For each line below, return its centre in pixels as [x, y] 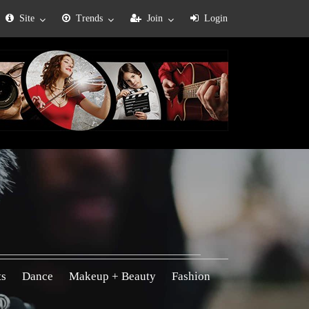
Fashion [191, 276]
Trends [89, 19]
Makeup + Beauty [112, 276]
